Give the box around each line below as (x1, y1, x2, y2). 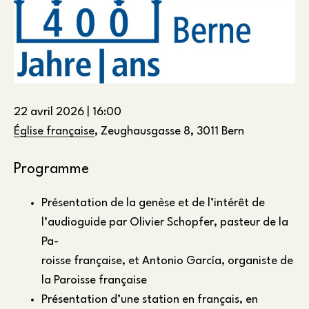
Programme (14, 161, 89, 177)
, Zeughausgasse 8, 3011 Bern (94, 125, 244, 137)
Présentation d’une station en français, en (41, 294, 258, 306)
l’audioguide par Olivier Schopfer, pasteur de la (41, 217, 288, 229)
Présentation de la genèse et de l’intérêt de (41, 197, 265, 210)
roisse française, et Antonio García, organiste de (41, 255, 293, 268)
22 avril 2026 (14, 106, 87, 118)
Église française (14, 125, 94, 137)
